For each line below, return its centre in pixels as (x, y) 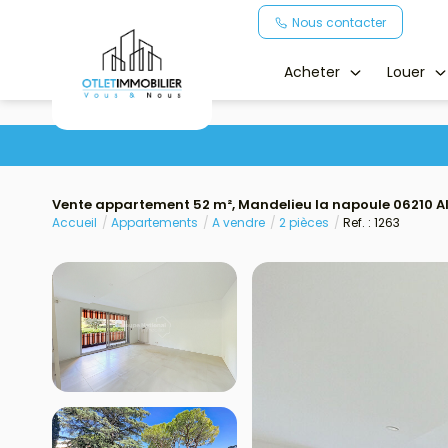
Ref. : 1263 (371, 222)
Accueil (74, 222)
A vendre (238, 222)
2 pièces (304, 222)
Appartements (154, 222)
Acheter (312, 71)
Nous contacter (339, 23)
